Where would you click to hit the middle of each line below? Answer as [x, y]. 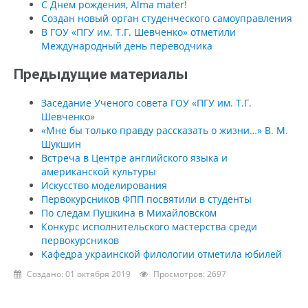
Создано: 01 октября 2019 [79, 274]
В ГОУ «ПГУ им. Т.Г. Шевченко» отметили [139, 32]
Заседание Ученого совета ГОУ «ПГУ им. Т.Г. [146, 102]
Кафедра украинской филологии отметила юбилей [162, 254]
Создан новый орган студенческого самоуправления [167, 18]
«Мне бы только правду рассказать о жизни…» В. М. [165, 130]
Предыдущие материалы [101, 74]
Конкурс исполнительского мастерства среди [149, 226]
